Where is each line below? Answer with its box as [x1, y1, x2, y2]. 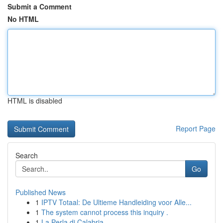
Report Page [176, 123, 216, 133]
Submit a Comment [7, 1, 72, 11]
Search [15, 150, 38, 160]
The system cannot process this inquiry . [41, 207, 168, 217]
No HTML [7, 14, 39, 24]
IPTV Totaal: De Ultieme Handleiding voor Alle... [41, 197, 192, 207]
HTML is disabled [7, 96, 62, 106]
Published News [15, 187, 66, 197]
